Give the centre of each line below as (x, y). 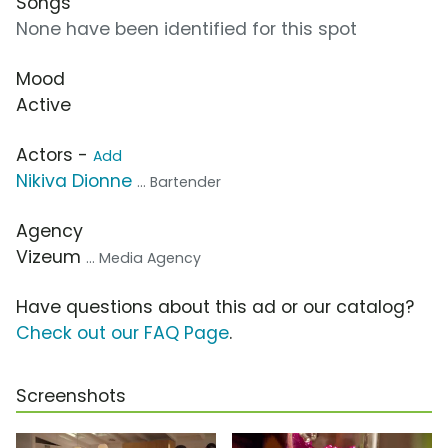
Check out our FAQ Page (122, 333)
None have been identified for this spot (186, 29)
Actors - (54, 155)
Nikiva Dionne (74, 181)
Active (43, 105)
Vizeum (51, 257)
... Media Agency (143, 258)
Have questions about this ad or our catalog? (215, 307)
